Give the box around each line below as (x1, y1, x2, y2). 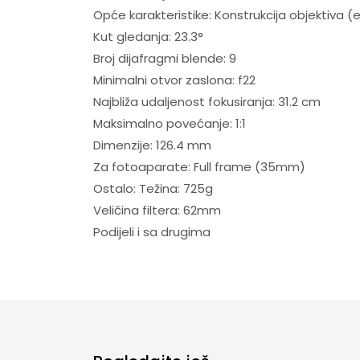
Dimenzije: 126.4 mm (92, 136, 211, 153)
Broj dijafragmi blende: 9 (92, 49, 236, 67)
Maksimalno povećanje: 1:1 (92, 114, 246, 132)
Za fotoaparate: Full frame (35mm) (92, 157, 305, 175)
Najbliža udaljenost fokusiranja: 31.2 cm (92, 92, 321, 110)
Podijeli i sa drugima (92, 223, 211, 240)
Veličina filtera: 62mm (92, 201, 221, 219)
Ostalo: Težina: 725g (92, 179, 213, 197)
